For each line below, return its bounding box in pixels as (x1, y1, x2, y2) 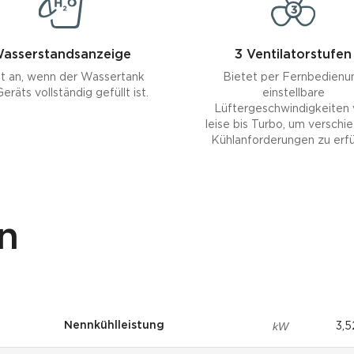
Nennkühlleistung (64, 321, 164, 330)
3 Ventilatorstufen (235, 49, 352, 61)
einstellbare (262, 88, 325, 98)
